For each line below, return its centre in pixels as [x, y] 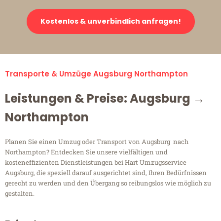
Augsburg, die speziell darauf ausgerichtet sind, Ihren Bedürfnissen [106, 173]
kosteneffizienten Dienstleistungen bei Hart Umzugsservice [96, 163]
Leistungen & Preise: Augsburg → [105, 99]
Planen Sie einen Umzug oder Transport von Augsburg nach [97, 142]
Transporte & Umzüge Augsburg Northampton [96, 74]
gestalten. [20, 194]
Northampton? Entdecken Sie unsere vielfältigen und [86, 152]
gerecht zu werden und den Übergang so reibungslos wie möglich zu [108, 183]
